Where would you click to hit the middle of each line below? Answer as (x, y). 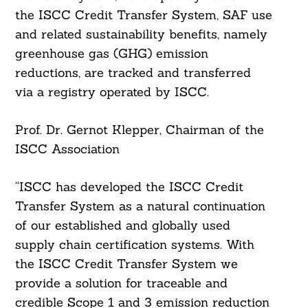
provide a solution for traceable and (121, 283)
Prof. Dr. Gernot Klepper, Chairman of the (139, 130)
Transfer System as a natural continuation (140, 206)
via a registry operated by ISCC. (112, 92)
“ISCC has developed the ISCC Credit (129, 187)
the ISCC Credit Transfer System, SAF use (143, 15)
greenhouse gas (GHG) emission (111, 54)
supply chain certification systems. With (134, 245)
